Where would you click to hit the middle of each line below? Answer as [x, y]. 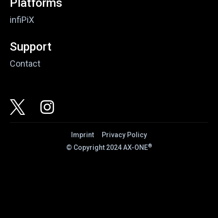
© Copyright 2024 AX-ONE [107, 147]
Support [31, 46]
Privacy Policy [124, 135]
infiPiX [22, 19]
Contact [25, 63]
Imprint [82, 135]
